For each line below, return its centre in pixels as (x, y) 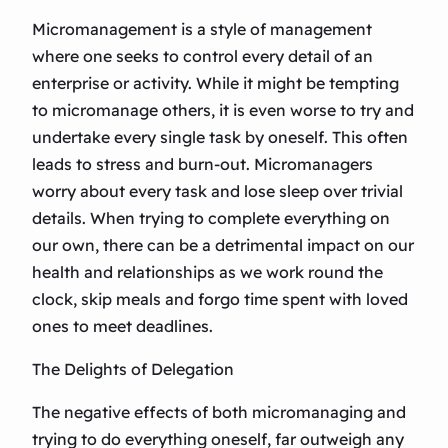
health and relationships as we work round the (207, 272)
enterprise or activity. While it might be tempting (215, 83)
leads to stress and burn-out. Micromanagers (202, 164)
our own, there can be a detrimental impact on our (223, 245)
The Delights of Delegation (133, 369)
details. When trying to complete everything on (211, 218)
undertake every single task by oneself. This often (220, 137)
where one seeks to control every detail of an (202, 56)
